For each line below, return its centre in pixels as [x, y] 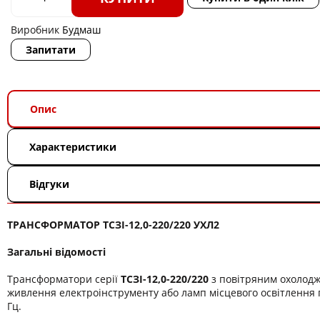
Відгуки [49, 184]
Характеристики [73, 147]
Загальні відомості [56, 252]
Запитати [51, 50]
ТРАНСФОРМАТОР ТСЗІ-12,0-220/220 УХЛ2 [113, 225]
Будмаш [81, 30]
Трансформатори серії [64, 279]
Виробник [36, 30]
